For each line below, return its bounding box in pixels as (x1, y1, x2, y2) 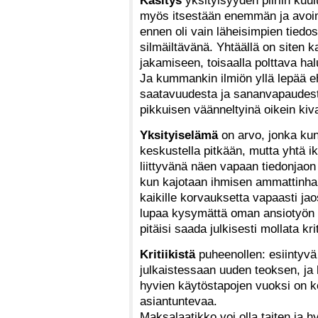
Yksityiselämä (140, 127, 218, 142)
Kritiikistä (140, 246, 195, 261)
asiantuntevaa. (140, 293, 217, 308)
